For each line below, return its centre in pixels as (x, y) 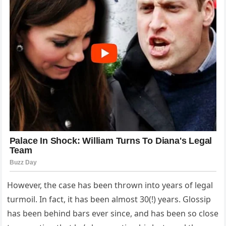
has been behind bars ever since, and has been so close (113, 213)
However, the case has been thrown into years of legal (110, 185)
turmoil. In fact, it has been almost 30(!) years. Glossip (109, 199)
